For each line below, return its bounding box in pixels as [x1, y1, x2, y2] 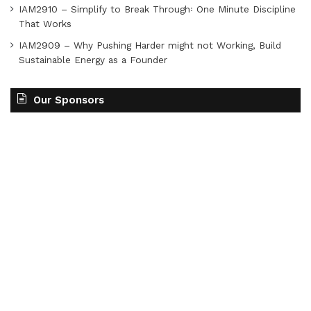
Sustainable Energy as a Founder [19, 54, 167, 65]
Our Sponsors [33, 94, 104, 106]
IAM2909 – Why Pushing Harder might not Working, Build [19, 40, 281, 51]
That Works [19, 18, 72, 29]
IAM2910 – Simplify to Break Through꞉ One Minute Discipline [19, 3, 296, 15]
